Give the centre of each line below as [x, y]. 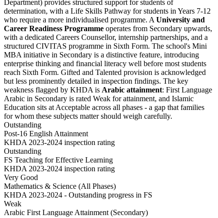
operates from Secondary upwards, [158, 29]
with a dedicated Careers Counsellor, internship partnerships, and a [106, 37]
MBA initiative [27, 55]
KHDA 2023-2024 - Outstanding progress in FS [78, 195]
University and [181, 20]
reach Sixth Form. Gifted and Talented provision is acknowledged [105, 73]
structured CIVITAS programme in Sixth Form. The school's [98, 46]
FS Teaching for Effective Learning [58, 160]
